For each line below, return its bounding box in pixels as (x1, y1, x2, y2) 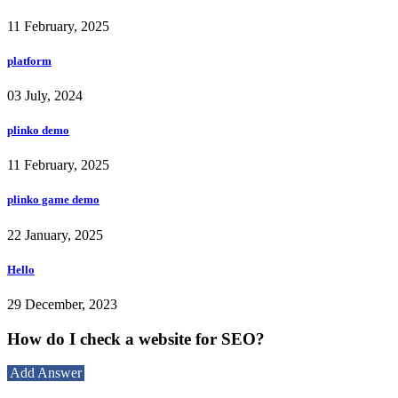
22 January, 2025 (7, 227, 103, 243)
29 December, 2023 (7, 296, 117, 312)
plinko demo (7, 123, 69, 138)
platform (7, 53, 52, 68)
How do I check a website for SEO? (7, 329, 265, 348)
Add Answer (10, 365, 82, 381)
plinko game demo (7, 193, 99, 207)
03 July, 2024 (7, 87, 83, 103)
